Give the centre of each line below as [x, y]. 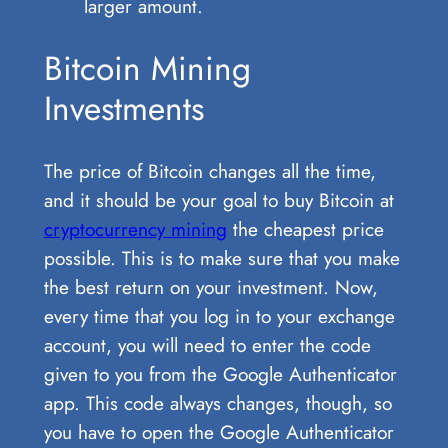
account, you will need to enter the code [207, 344]
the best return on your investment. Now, [210, 286]
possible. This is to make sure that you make [221, 257]
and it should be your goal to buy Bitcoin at [218, 199]
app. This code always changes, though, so [217, 402]
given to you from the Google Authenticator [220, 373]
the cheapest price [305, 228]
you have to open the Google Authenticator [218, 431]
